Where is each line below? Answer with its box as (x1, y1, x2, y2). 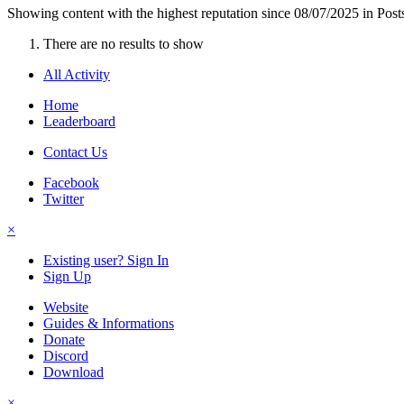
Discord (43, 348, 88, 364)
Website (43, 299, 88, 316)
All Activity (43, 67, 110, 83)
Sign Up (43, 269, 91, 285)
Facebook (43, 175, 99, 191)
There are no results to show (43, 36, 204, 52)
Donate (43, 332, 85, 348)
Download (43, 364, 104, 381)
